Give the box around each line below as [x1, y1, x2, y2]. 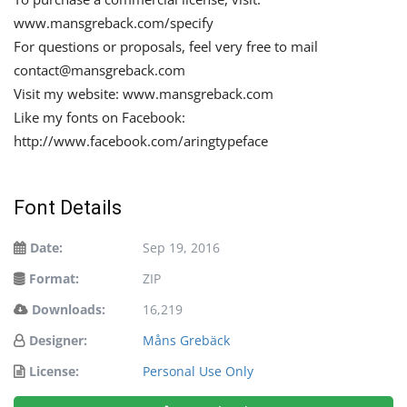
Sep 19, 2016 [143, 239, 220, 257]
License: [29, 362, 79, 381]
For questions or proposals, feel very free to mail [14, 37, 318, 56]
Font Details [14, 196, 122, 220]
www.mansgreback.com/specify [14, 14, 213, 33]
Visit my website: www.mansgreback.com [14, 84, 273, 104]
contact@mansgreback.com [14, 61, 185, 80]
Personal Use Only [143, 362, 253, 381]
